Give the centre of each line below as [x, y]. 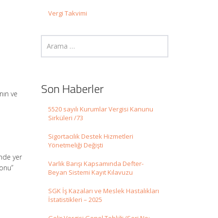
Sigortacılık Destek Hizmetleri [91, 136]
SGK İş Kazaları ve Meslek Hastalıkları [103, 191]
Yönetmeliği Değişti [75, 145]
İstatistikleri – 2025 [75, 200]
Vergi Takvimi [67, 13]
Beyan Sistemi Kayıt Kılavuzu [90, 173]
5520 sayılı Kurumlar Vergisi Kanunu [100, 109]
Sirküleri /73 [65, 118]
